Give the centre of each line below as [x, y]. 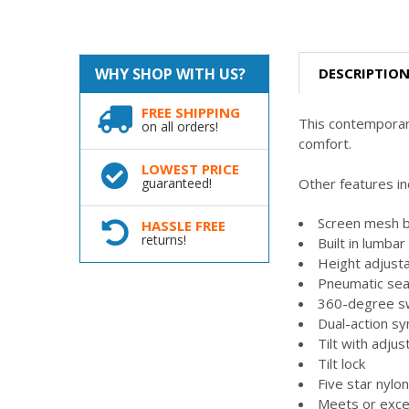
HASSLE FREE [183, 226]
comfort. [325, 143]
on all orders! [179, 127]
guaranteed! [176, 184]
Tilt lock [342, 363]
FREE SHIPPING [190, 113]
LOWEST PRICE [190, 169]
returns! [163, 240]
